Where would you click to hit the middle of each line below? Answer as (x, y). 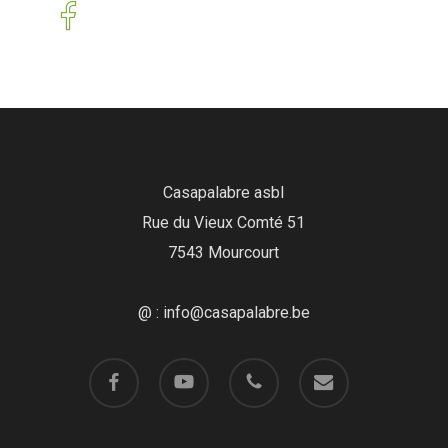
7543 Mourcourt (224, 253)
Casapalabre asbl (224, 193)
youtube (179, 368)
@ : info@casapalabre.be (223, 313)
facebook (113, 368)
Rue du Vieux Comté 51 (224, 223)
